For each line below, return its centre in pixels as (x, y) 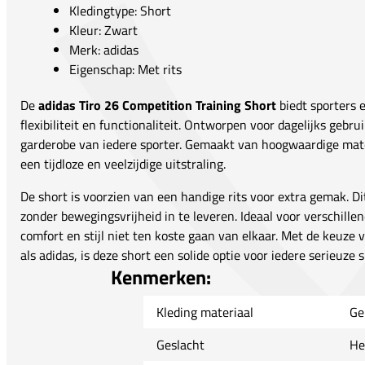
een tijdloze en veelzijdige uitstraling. (123, 163)
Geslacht (180, 344)
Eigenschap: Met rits (125, 69)
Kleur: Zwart (103, 30)
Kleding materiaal (204, 312)
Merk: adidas (104, 49)
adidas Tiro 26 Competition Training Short (157, 105)
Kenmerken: (161, 277)
